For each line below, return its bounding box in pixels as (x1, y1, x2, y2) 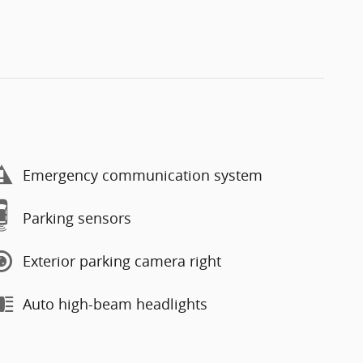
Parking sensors (23, 208, 131, 228)
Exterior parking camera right (23, 251, 221, 271)
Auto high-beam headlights (23, 294, 207, 314)
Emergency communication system (23, 165, 263, 185)
